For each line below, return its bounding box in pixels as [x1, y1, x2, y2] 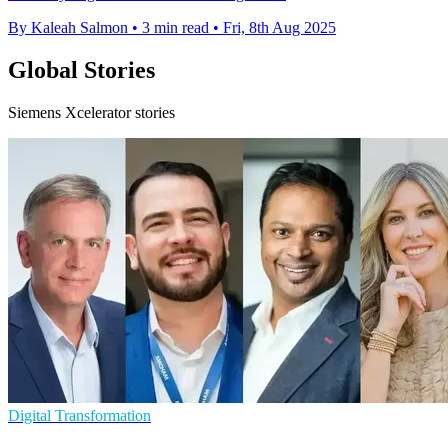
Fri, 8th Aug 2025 [223, 19, 336, 37]
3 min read [142, 19, 209, 37]
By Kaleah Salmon [8, 19, 128, 37]
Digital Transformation [8, 407, 151, 425]
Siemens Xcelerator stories [8, 104, 175, 122]
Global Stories [8, 57, 155, 84]
